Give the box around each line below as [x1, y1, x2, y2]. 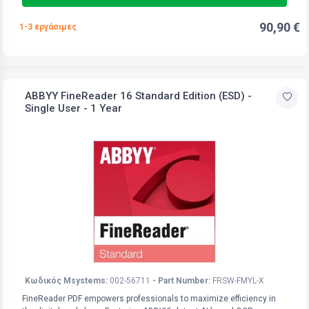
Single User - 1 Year [25, 101, 122, 114]
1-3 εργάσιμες [19, 21, 77, 32]
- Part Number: [152, 275, 210, 286]
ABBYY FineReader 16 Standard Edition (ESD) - [25, 89, 252, 102]
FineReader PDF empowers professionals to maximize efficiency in [22, 293, 276, 303]
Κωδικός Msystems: [25, 275, 108, 286]
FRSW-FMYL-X [212, 275, 264, 286]
